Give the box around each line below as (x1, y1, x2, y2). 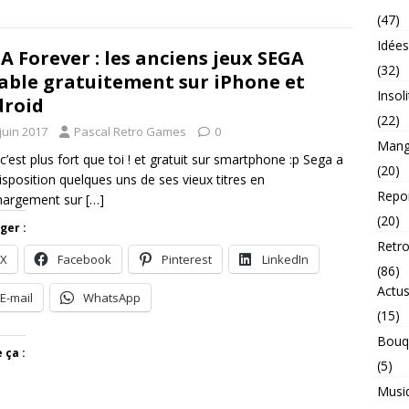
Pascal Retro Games (74, 122, 186, 140)
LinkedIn (262, 250, 309, 267)
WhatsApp (83, 288, 141, 306)
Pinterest (162, 250, 212, 267)
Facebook (58, 250, 111, 267)
